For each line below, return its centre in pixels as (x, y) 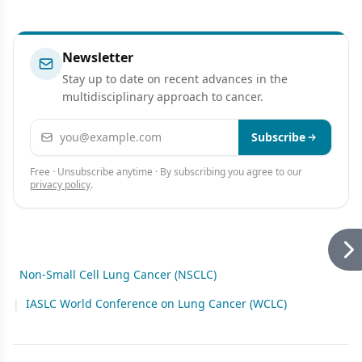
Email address (73, 128)
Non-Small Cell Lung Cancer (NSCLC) (118, 274)
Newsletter (98, 57)
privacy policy (60, 184)
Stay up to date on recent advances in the (175, 78)
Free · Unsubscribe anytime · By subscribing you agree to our (166, 171)
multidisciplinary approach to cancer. (163, 96)
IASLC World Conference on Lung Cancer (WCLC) (156, 303)
